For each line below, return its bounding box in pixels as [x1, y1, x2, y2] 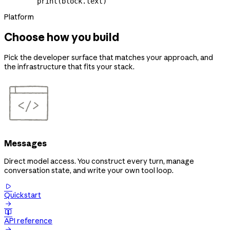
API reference [4, 216, 52, 226]
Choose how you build [4, 30, 119, 44]
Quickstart [4, 190, 41, 200]
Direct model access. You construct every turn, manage [4, 157, 194, 166]
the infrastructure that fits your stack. [4, 62, 135, 71]
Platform [4, 12, 34, 22]
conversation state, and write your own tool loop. [4, 166, 174, 176]
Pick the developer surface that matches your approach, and [4, 52, 213, 62]
